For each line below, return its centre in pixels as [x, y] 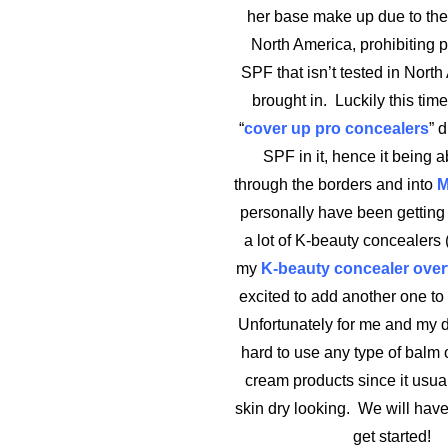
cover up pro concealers [336, 128]
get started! [392, 436]
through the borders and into [335, 184]
